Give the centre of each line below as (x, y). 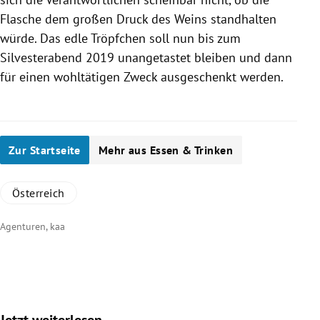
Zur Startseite (45, 150)
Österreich (39, 192)
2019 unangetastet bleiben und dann (187, 57)
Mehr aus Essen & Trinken (165, 150)
